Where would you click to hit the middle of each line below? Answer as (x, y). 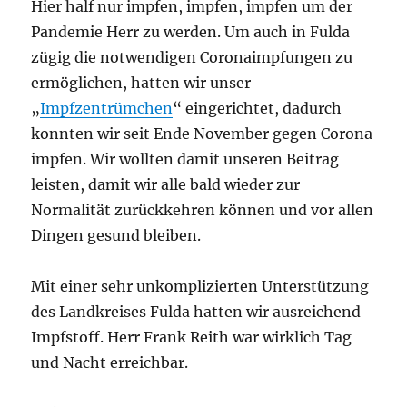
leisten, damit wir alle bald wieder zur (166, 184)
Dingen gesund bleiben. (116, 235)
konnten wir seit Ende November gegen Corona (202, 134)
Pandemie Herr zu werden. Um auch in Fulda (191, 32)
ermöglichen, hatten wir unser (141, 83)
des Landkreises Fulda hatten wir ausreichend (196, 312)
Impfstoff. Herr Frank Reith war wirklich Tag (192, 337)
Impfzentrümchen (107, 108)
